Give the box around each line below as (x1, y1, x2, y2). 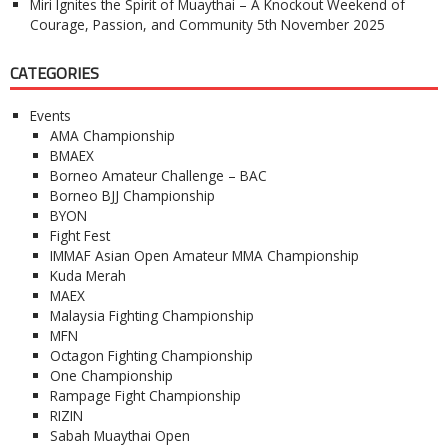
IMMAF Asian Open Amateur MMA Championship (50, 245, 359, 265)
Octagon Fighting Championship (50, 345, 253, 365)
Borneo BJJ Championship (50, 185, 215, 205)
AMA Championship (50, 125, 175, 145)
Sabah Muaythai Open (50, 425, 190, 445)
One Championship (50, 365, 173, 385)
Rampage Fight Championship (50, 385, 241, 405)
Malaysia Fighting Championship (50, 305, 254, 325)
